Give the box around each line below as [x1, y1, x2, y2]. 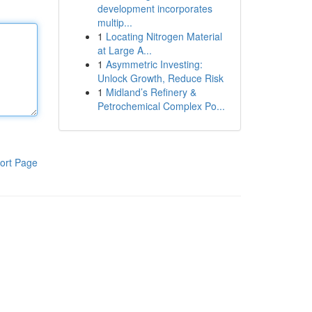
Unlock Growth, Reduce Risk [97, 71, 224, 85]
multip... [97, 15, 132, 29]
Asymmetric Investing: [105, 57, 203, 71]
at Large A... [97, 43, 152, 57]
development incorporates [97, 1, 212, 15]
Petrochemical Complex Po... [97, 99, 225, 113]
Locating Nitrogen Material [105, 29, 222, 43]
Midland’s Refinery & [105, 85, 196, 99]
